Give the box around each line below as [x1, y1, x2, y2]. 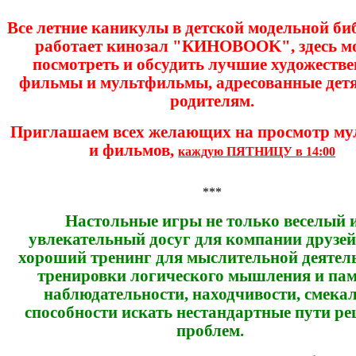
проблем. [176, 321, 249, 339]
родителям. [170, 91, 255, 110]
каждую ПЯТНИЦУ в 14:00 [178, 144, 336, 158]
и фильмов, [89, 141, 179, 159]
